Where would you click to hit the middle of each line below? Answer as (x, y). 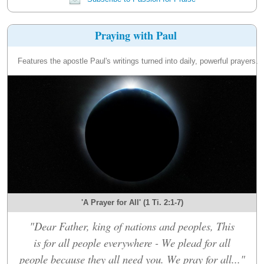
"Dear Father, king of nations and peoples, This (132, 226)
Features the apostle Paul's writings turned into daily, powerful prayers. (138, 61)
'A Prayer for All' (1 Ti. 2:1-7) (132, 202)
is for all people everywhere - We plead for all (132, 242)
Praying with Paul (136, 35)
